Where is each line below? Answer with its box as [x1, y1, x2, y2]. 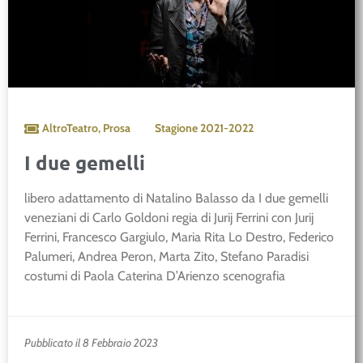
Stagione [155, 121, 200, 136]
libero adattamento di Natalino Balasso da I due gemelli [24, 190, 328, 207]
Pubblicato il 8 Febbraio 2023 [24, 335, 158, 350]
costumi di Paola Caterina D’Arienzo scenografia [24, 268, 285, 284]
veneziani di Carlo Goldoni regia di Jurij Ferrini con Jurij [24, 210, 314, 226]
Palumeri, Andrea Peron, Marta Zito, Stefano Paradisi [24, 249, 309, 265]
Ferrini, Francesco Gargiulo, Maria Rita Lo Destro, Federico [24, 229, 334, 246]
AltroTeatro [42, 121, 98, 136]
